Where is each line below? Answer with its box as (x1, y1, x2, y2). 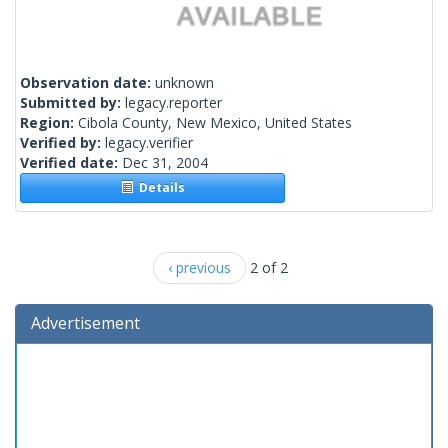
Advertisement (31, 312, 140, 335)
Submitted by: (20, 93, 125, 113)
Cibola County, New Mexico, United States (78, 113, 352, 133)
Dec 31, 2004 (122, 153, 208, 173)
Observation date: (20, 73, 155, 93)
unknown (155, 73, 214, 93)
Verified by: (20, 133, 105, 153)
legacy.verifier (105, 133, 193, 153)
